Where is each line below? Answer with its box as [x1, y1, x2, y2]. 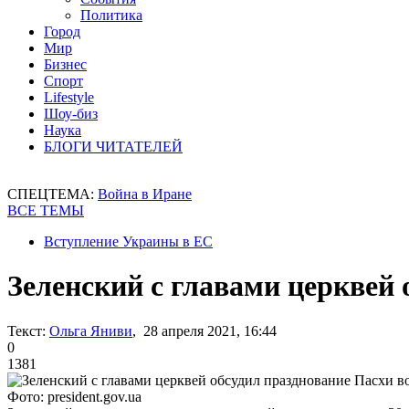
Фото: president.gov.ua [7, 388, 142, 404]
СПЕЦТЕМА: [7, 186, 98, 202]
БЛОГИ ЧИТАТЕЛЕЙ [44, 139, 183, 154]
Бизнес [44, 57, 87, 72]
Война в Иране [98, 186, 192, 202]
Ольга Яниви [49, 322, 132, 339]
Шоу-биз [44, 106, 98, 121]
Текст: [7, 322, 46, 339]
